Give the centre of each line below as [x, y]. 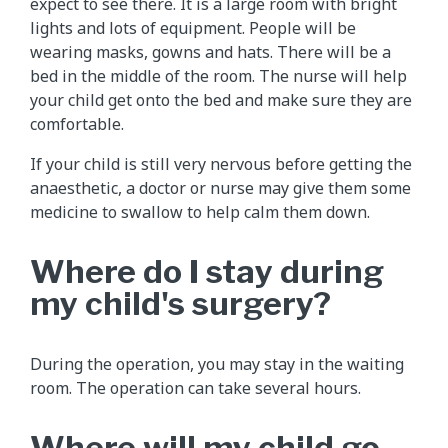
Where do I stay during [207, 272]
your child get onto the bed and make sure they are [221, 100]
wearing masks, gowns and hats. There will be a [210, 52]
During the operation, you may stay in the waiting [217, 364]
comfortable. [77, 124]
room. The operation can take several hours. [195, 388]
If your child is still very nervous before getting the [221, 164]
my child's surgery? [180, 304]
